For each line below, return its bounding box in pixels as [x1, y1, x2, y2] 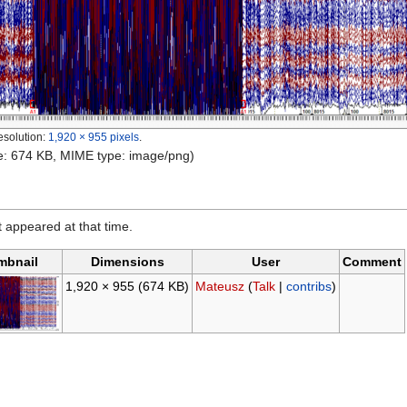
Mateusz [194, 279, 244, 294]
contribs [285, 279, 332, 294]
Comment [342, 254, 402, 270]
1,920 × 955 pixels [48, 131, 139, 144]
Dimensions [90, 254, 164, 270]
